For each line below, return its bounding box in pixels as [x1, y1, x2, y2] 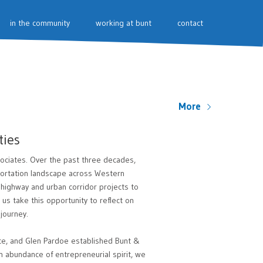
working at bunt [96, 18, 151, 28]
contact [177, 18, 203, 28]
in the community [10, 18, 70, 28]
